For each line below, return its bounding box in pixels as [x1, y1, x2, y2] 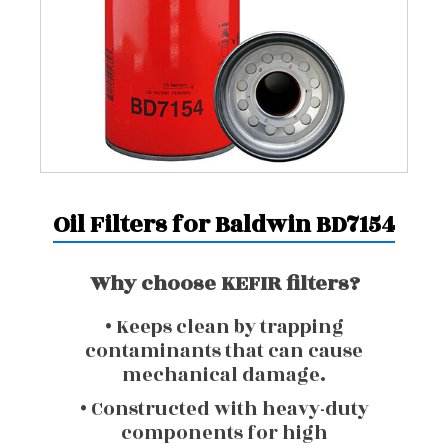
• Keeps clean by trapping [104, 313, 344, 341]
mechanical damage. [122, 361, 326, 389]
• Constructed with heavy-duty [79, 395, 369, 423]
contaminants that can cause [85, 337, 363, 365]
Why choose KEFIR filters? [89, 268, 359, 299]
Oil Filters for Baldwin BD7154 [53, 207, 395, 243]
